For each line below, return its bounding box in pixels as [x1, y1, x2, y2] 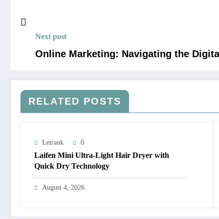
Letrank [42, 139, 64, 147]
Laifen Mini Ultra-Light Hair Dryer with [34, 151, 169, 160]
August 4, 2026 [42, 184, 85, 192]
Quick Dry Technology [34, 162, 109, 171]
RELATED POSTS [28, 96, 121, 107]
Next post [35, 32, 66, 41]
